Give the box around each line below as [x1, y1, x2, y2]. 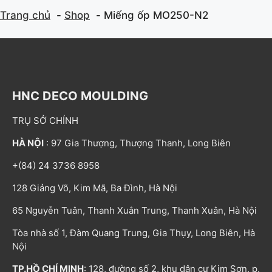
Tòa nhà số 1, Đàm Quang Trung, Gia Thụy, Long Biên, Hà [12, 227, 255, 239]
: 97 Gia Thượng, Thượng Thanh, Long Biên [44, 137, 231, 149]
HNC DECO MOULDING [12, 89, 148, 104]
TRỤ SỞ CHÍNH [12, 115, 78, 127]
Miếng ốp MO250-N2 [104, 8, 208, 21]
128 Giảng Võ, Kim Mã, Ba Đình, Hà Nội [12, 182, 177, 194]
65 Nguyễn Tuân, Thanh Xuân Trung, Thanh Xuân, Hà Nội [12, 205, 257, 217]
